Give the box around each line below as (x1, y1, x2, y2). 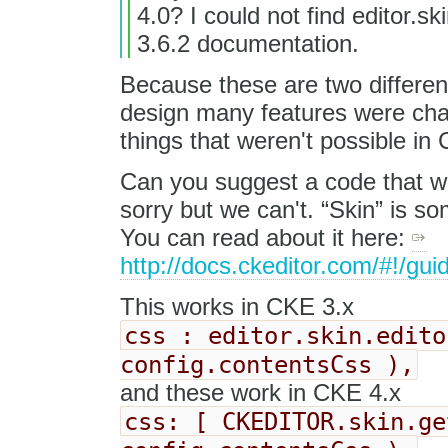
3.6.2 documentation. (136, 29, 359, 57)
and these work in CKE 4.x (119, 378, 401, 406)
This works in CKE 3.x (119, 292, 354, 320)
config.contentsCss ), (119, 349, 414, 379)
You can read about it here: (119, 223, 412, 251)
